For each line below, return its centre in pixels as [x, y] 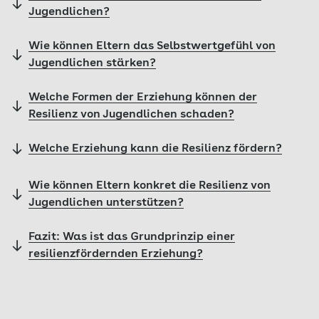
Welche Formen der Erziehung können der [143, 98]
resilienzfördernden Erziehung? [116, 254]
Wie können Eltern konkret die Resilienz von [150, 186]
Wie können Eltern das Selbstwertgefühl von [152, 46]
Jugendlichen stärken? [92, 63]
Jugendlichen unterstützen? [106, 203]
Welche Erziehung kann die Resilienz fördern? [155, 149]
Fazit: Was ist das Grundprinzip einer [132, 237]
